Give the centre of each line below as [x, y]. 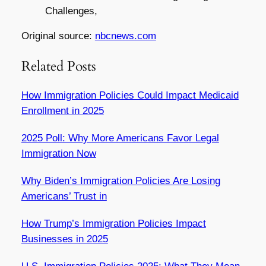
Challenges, [71, 11]
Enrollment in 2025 [62, 110]
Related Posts [58, 66]
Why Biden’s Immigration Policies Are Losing [121, 180]
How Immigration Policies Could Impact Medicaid [130, 95]
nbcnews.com [125, 36]
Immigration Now [58, 153]
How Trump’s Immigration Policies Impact [113, 223]
